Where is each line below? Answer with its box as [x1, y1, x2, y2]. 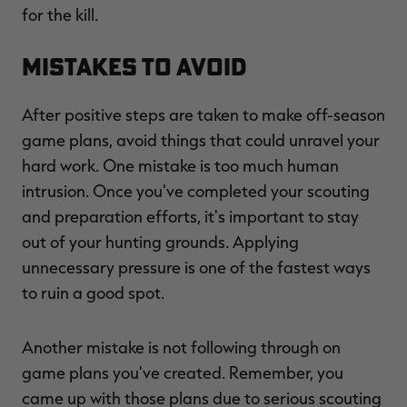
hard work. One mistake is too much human [22, 154, 339, 175]
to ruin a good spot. [22, 282, 164, 303]
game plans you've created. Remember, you [22, 362, 343, 382]
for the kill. [22, 4, 98, 25]
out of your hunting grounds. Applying [22, 231, 299, 252]
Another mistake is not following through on [22, 336, 341, 357]
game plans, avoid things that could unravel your [22, 129, 380, 150]
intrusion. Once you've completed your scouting [22, 180, 370, 201]
